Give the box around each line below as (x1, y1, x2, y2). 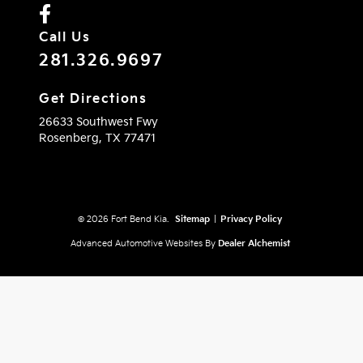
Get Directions (39, 92, 147, 108)
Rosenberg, (39, 132, 105, 146)
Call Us (39, 30, 91, 46)
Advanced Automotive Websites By (70, 238, 216, 250)
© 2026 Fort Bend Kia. (77, 214, 171, 225)
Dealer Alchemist (218, 238, 290, 250)
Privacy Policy (220, 214, 282, 225)
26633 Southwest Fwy (39, 116, 158, 130)
